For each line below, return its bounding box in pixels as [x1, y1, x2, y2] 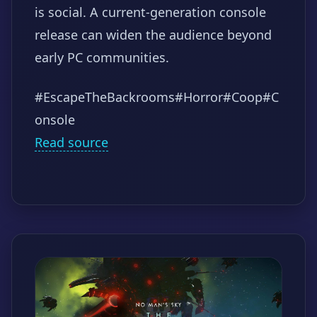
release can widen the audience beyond [35, 25, 272, 43]
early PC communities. [35, 48, 169, 66]
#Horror [175, 88, 223, 105]
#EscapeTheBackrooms [35, 88, 175, 105]
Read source [35, 133, 108, 151]
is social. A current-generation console [35, 3, 266, 21]
